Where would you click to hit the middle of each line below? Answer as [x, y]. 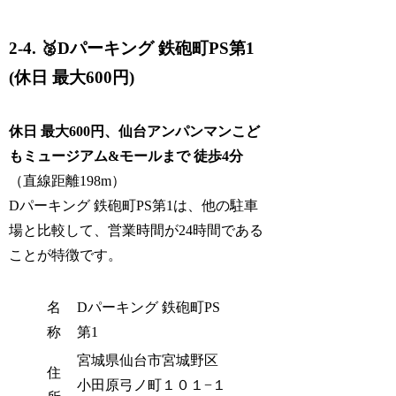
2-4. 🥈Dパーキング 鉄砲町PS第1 [132, 49]
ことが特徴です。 [66, 255]
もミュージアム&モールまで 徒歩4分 [126, 156]
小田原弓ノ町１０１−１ [152, 385]
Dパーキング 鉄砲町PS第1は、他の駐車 [134, 205]
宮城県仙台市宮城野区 [148, 361]
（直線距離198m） [68, 180]
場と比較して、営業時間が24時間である [137, 230]
